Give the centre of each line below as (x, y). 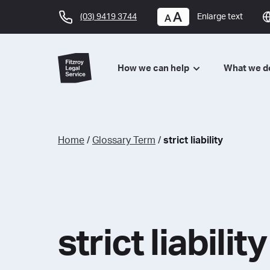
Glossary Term (124, 140)
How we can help (154, 68)
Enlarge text (220, 17)
